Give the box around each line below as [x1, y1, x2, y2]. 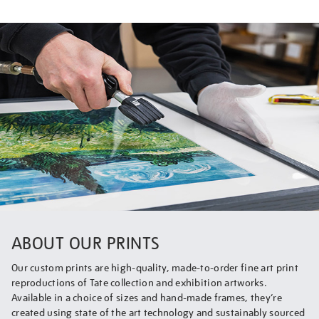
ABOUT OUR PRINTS [11, 232, 160, 255]
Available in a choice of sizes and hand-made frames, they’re [11, 291, 282, 305]
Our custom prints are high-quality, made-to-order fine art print [11, 261, 298, 275]
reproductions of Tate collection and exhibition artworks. [11, 276, 267, 290]
